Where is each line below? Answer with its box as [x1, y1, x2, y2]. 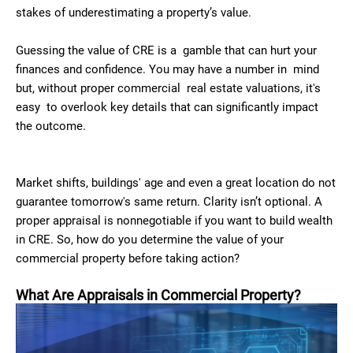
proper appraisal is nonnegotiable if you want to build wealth [16, 214, 333, 228]
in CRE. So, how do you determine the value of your [16, 232, 284, 247]
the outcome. [16, 119, 86, 133]
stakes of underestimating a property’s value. [16, 6, 251, 20]
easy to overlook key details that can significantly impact [16, 100, 318, 114]
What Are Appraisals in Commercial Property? [16, 287, 301, 303]
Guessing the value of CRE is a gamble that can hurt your [16, 43, 317, 58]
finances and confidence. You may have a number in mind [16, 62, 319, 76]
